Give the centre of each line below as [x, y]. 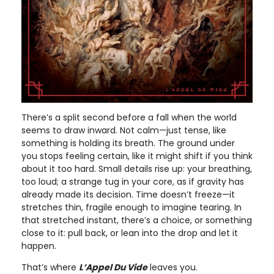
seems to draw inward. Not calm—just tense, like [124, 130]
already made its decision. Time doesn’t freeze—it [128, 194]
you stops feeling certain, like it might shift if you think [137, 156]
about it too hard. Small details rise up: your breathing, [137, 169]
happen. [39, 246]
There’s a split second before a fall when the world [129, 117]
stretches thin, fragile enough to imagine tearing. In [131, 207]
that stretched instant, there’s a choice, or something [137, 220]
